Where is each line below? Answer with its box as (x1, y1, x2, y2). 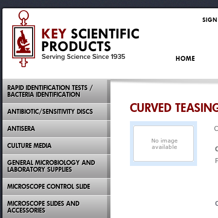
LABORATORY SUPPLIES (7, 165, 72, 174)
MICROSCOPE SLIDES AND (7, 200, 79, 208)
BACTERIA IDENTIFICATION (7, 91, 80, 99)
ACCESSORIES (7, 206, 45, 215)
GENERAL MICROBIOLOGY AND (7, 159, 95, 167)
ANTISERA (7, 125, 35, 133)
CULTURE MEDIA (7, 142, 52, 150)
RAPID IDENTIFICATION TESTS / (7, 84, 93, 92)
